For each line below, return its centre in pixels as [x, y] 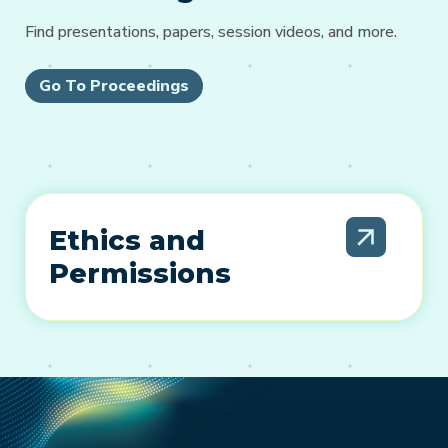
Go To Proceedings [114, 86]
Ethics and [126, 241]
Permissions [139, 274]
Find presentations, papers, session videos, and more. [211, 32]
